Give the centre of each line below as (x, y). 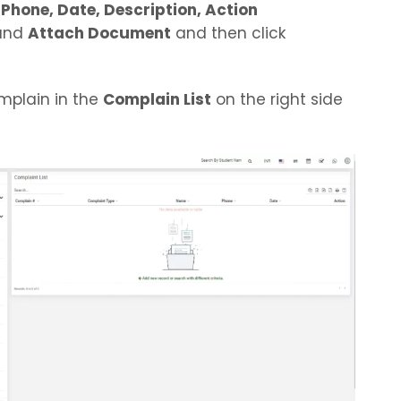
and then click (228, 33)
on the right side (277, 99)
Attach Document (99, 33)
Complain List (157, 99)
